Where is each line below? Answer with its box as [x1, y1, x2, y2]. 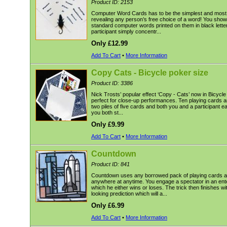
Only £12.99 [91, 40, 128, 47]
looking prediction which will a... [91, 191, 167, 197]
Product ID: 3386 [91, 80, 133, 86]
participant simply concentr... [91, 28, 161, 34]
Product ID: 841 [91, 161, 130, 167]
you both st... [91, 109, 123, 116]
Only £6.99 [91, 202, 124, 209]
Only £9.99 [91, 121, 124, 128]
